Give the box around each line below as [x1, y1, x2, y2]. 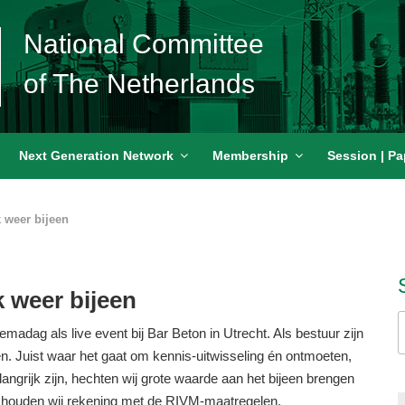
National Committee [23, 28, 264, 59]
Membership [212, 148, 289, 163]
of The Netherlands [23, 68, 255, 99]
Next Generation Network [18, 148, 174, 163]
